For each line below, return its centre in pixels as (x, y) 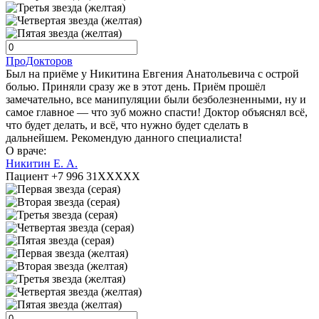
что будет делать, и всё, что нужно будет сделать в (127, 125)
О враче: (26, 151)
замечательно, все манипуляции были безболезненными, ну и (156, 100)
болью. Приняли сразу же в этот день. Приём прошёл (136, 87)
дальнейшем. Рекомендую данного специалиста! (124, 138)
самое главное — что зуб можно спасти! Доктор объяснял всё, (157, 113)
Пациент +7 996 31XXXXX (73, 177)
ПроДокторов (39, 61)
